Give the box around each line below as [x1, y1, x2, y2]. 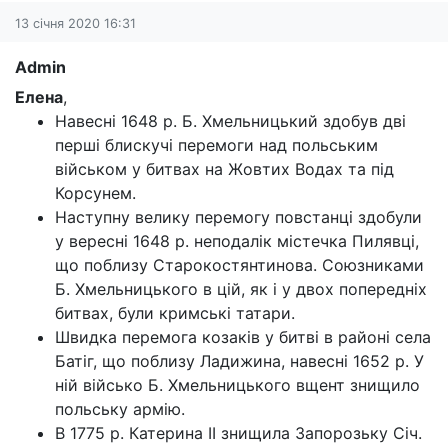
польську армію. [55, 399, 185, 419]
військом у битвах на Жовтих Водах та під [55, 159, 394, 179]
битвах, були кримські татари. [55, 303, 295, 323]
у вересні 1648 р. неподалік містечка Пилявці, [55, 231, 419, 251]
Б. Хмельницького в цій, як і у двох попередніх [55, 279, 427, 299]
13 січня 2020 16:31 [15, 16, 136, 31]
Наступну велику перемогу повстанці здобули [55, 207, 422, 227]
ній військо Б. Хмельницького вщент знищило [55, 375, 420, 395]
